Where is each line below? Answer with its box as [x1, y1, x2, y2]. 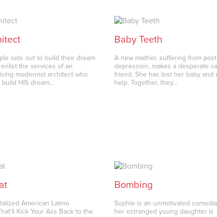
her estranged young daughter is [114, 207, 214, 216]
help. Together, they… [114, 78, 178, 87]
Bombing [114, 179, 153, 191]
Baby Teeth [114, 33, 163, 46]
